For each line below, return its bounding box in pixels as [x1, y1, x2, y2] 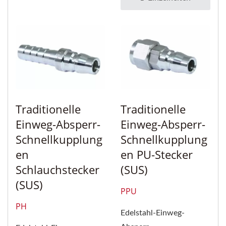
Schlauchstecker [16, 162, 99, 178]
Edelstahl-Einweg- [121, 209, 185, 217]
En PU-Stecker [121, 147, 193, 162]
